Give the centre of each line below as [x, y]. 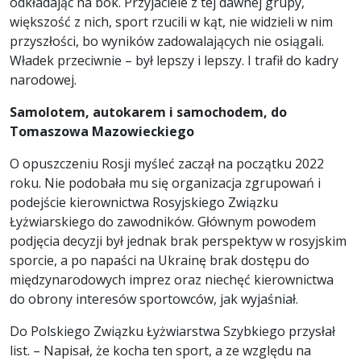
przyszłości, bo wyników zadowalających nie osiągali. [167, 41]
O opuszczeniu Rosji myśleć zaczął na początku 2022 [167, 164]
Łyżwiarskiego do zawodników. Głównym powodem [163, 222]
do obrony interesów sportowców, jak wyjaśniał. [154, 299]
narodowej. [43, 80]
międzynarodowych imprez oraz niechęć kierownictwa [172, 280]
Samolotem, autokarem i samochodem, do [148, 112]
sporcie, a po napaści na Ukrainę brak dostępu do [160, 261]
